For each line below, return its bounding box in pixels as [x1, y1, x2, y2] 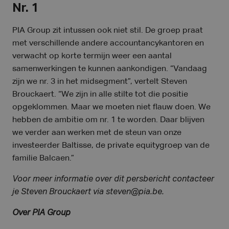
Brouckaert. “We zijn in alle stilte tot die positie [12, 90, 188, 99]
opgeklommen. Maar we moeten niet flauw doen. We [12, 103, 211, 111]
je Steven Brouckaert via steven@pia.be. [12, 188, 164, 196]
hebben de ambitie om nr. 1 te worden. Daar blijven [12, 116, 204, 124]
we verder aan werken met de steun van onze [12, 129, 181, 137]
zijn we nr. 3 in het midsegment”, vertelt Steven [12, 78, 187, 86]
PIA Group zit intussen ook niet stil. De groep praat [12, 27, 203, 35]
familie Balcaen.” [12, 154, 74, 163]
